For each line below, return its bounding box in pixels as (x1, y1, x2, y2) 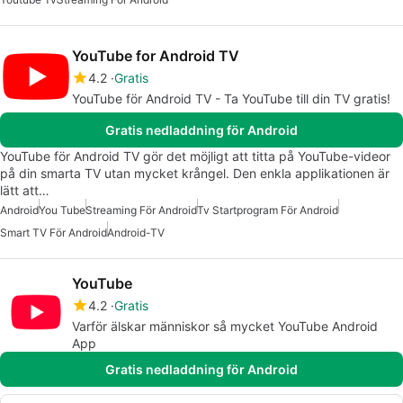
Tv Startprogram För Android (197, 202, 338, 217)
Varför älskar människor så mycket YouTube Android (72, 318, 378, 334)
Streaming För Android (85, 202, 197, 217)
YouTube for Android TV (72, 46, 239, 65)
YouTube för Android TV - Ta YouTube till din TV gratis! (72, 90, 390, 106)
